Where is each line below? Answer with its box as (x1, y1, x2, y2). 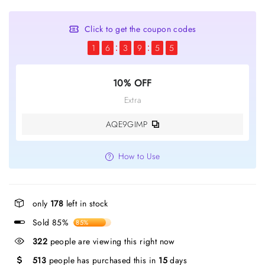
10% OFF (113, 76, 152, 90)
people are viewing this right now (47, 235, 175, 247)
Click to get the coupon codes (84, 22, 196, 35)
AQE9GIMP (105, 118, 148, 130)
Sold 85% (33, 216, 69, 228)
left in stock (63, 198, 108, 209)
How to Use (118, 150, 160, 162)
